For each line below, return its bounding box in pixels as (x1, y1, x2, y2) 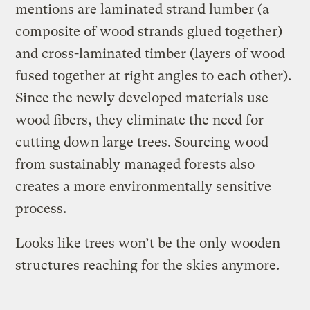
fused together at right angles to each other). (15, 67, 292, 84)
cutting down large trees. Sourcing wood (15, 134, 269, 150)
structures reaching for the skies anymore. (15, 257, 280, 273)
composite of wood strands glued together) (15, 23, 283, 39)
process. (15, 200, 67, 217)
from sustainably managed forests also (15, 156, 255, 172)
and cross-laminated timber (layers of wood (15, 45, 286, 62)
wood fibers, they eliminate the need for (15, 111, 264, 128)
